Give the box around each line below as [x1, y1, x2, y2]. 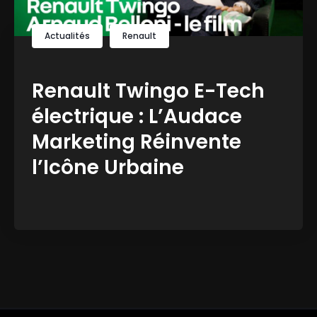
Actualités [45, 30, 90, 42]
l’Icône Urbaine [32, 154, 184, 182]
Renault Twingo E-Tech [32, 77, 265, 105]
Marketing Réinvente [32, 128, 241, 156]
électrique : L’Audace [32, 103, 242, 131]
